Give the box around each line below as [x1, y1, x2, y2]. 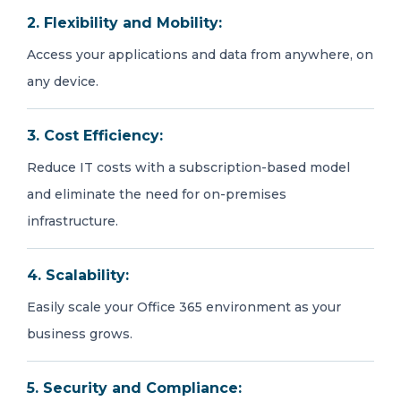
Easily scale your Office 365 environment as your [27, 299, 341, 315]
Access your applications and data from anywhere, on [27, 47, 373, 63]
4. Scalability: [27, 267, 129, 284]
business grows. [27, 326, 132, 342]
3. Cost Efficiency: [27, 127, 163, 144]
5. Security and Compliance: [27, 380, 242, 397]
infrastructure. [27, 213, 118, 229]
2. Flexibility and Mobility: [27, 14, 222, 31]
